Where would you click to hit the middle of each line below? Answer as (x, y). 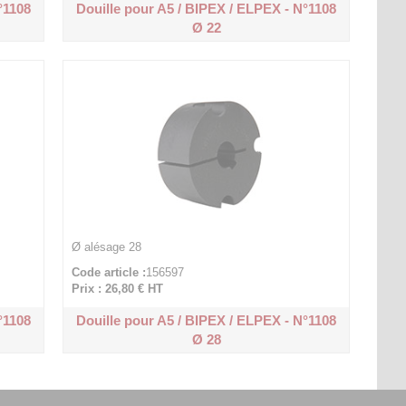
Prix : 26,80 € (108, 289)
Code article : (109, 272)
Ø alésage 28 (107, 247)
